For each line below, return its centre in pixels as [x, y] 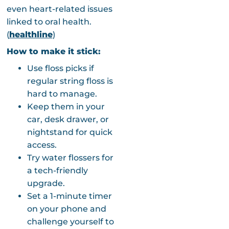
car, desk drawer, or [68, 119]
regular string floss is [70, 81]
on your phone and [66, 209]
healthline [31, 34]
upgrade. [46, 183]
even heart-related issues [59, 9]
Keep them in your [66, 106]
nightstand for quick [70, 132]
